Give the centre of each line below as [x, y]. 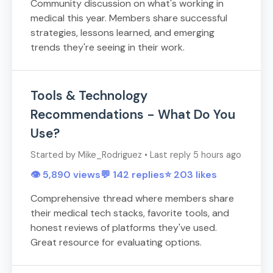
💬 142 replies [133, 175]
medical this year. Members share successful [129, 18]
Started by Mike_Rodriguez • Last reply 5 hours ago [136, 155]
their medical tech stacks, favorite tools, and [130, 213]
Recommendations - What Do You [133, 115]
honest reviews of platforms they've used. [124, 228]
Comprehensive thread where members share [132, 199]
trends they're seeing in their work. [108, 48]
